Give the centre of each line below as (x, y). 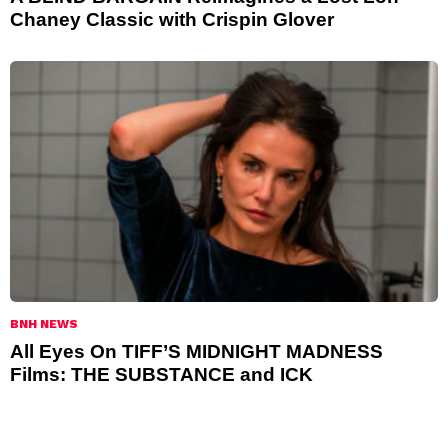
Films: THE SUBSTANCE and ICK (161, 374)
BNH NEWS (44, 323)
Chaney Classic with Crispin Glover (172, 19)
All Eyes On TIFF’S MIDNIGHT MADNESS (196, 351)
